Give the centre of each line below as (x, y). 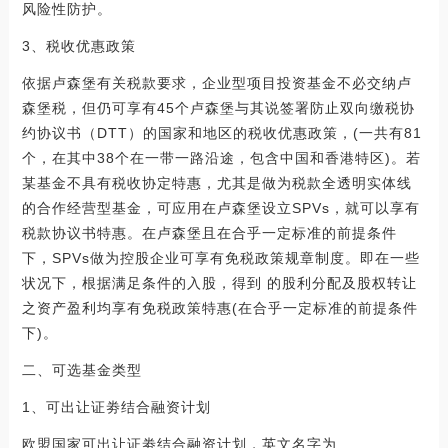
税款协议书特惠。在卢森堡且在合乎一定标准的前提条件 (209, 232)
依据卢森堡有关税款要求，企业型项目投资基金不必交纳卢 (216, 82)
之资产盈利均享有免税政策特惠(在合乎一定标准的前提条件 (219, 307)
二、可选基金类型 (84, 369)
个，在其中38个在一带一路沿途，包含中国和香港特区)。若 (221, 157)
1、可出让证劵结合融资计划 (118, 406)
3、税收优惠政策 (81, 45)
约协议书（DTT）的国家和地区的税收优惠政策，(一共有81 (221, 132)
